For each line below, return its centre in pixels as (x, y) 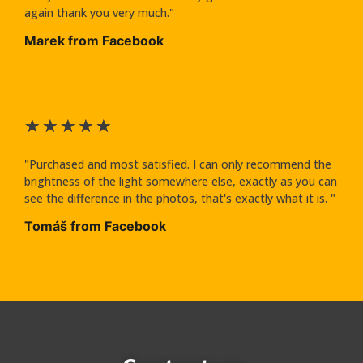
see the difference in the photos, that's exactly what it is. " (180, 199)
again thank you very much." (100, 12)
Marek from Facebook (94, 40)
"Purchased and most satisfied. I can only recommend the (178, 164)
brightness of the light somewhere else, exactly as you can (181, 181)
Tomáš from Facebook (96, 226)
